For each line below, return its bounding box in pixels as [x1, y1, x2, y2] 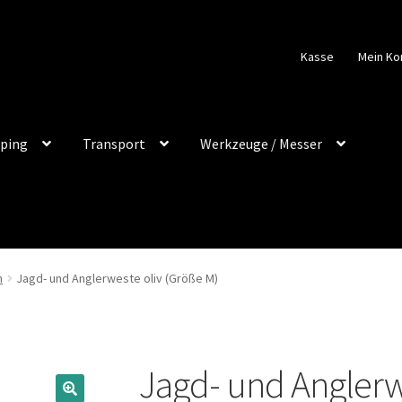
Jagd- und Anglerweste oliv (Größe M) [16, 270, 219, 287]
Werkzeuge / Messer [200, 134, 323, 153]
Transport [83, 134, 146, 153]
